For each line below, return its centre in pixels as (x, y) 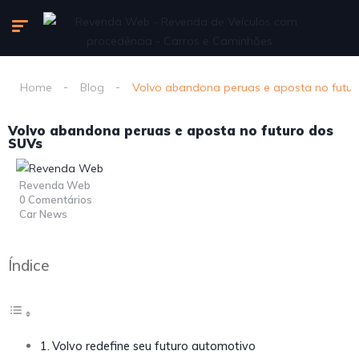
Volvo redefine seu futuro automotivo (153, 346)
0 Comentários (56, 200)
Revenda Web (55, 186)
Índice (29, 266)
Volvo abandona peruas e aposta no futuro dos (171, 131)
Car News (43, 214)
